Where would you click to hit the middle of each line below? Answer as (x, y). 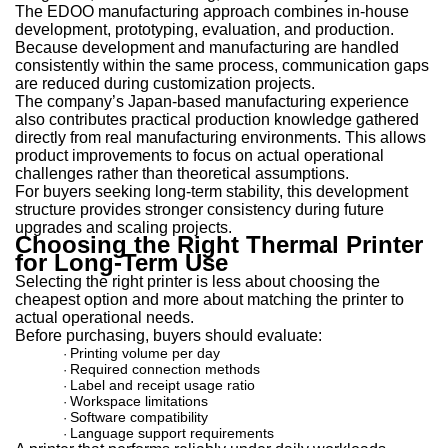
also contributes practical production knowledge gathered (217, 119)
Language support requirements (172, 433)
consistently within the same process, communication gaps (222, 65)
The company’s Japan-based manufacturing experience (212, 101)
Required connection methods (165, 369)
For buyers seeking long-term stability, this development (211, 191)
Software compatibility (139, 417)
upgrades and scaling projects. (123, 227)
